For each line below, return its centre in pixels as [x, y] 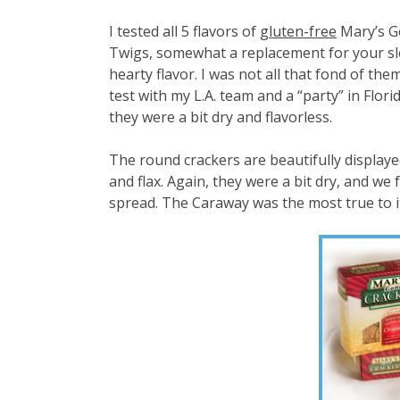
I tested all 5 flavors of [184, 31]
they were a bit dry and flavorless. [221, 117]
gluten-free [298, 31]
